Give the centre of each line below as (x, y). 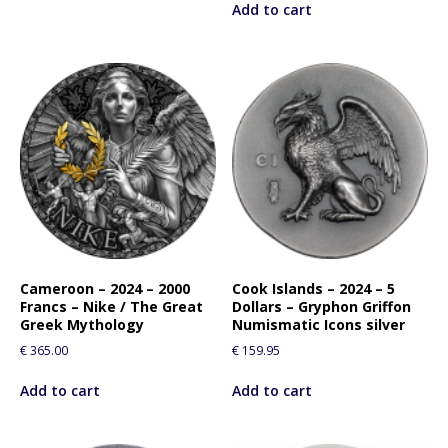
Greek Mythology (82, 324)
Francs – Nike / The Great (111, 306)
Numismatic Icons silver (319, 324)
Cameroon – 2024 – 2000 (105, 288)
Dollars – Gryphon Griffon (322, 306)
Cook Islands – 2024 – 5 (314, 288)
